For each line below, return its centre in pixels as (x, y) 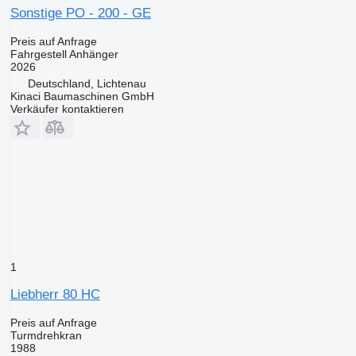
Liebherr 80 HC (55, 294)
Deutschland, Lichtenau (87, 83)
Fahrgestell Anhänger (64, 54)
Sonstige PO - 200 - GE (80, 13)
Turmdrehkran (46, 335)
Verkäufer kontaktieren (67, 108)
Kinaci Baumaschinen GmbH (82, 96)
